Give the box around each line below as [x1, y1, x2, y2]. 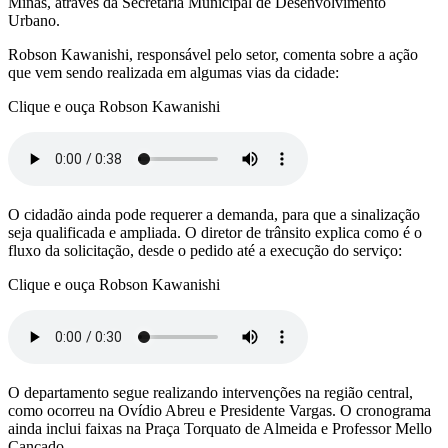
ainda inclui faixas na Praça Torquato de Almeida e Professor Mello [8, 419, 432, 437]
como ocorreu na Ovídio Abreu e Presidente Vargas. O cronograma [8, 401, 431, 419]
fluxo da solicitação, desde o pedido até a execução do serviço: [8, 241, 402, 259]
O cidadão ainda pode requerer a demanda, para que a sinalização [8, 205, 420, 223]
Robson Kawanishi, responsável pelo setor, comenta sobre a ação [8, 45, 418, 63]
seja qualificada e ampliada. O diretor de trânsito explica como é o [8, 223, 422, 241]
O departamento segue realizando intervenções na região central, [8, 383, 413, 401]
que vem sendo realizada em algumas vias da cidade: [8, 63, 339, 81]
